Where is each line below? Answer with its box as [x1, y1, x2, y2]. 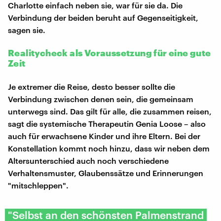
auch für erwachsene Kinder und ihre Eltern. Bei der [8, 131, 200, 141]
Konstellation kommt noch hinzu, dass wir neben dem [8, 143, 210, 153]
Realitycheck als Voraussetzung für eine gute [8, 47, 211, 58]
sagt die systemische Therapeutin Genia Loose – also [8, 118, 206, 128]
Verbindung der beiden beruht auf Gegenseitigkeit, [8, 12, 198, 22]
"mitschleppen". [8, 180, 69, 190]
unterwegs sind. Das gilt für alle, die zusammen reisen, [8, 106, 212, 116]
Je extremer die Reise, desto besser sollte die [8, 81, 175, 91]
